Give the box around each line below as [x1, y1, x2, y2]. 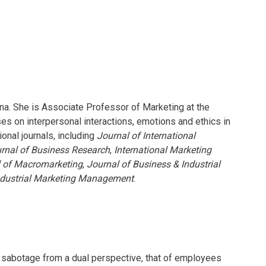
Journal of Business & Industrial [87, 158, 220, 170]
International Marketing [114, 144, 211, 156]
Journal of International [97, 129, 195, 141]
